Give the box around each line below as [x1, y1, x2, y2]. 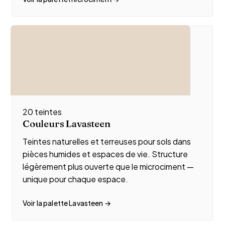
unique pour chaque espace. [23, 174, 128, 184]
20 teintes [23, 106, 62, 117]
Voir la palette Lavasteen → [23, 198, 111, 207]
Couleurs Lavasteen [23, 118, 110, 130]
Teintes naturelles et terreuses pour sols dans [23, 136, 191, 147]
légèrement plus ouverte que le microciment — [23, 161, 194, 172]
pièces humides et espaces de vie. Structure [23, 149, 188, 159]
